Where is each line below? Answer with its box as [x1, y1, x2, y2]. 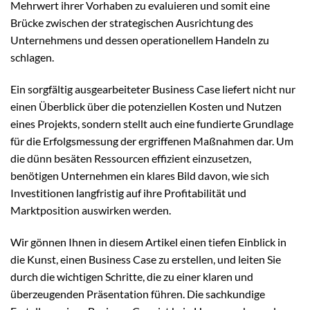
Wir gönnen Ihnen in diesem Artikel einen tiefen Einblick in [10, 235, 286, 248]
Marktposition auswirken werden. [10, 203, 171, 217]
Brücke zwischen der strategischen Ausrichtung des [10, 16, 253, 30]
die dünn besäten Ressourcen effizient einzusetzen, [10, 151, 251, 165]
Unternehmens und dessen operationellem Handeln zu [10, 33, 269, 47]
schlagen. [10, 51, 54, 64]
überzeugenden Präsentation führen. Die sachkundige [10, 286, 265, 300]
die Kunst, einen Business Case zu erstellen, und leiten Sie [10, 252, 281, 266]
